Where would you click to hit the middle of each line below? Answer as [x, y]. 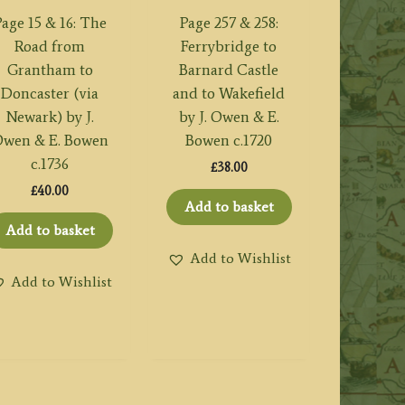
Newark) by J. [50, 116]
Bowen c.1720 [229, 140]
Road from [50, 46]
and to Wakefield [229, 93]
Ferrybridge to [229, 46]
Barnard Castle [229, 69]
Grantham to [50, 69]
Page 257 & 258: [229, 22]
